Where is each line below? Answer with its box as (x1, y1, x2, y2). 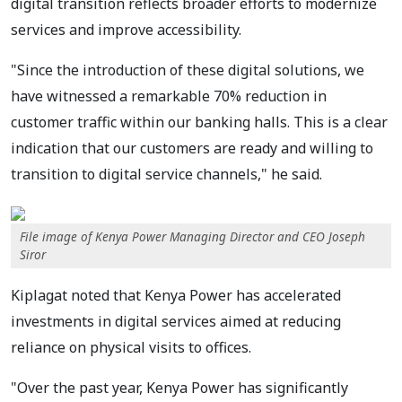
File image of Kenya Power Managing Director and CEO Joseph (20, 227, 365, 245)
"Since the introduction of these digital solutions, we (11, 59, 364, 80)
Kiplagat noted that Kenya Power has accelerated (11, 284, 341, 305)
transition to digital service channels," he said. (11, 163, 322, 184)
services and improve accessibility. (11, 19, 241, 39)
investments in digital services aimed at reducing (11, 310, 341, 331)
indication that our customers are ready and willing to (11, 137, 373, 158)
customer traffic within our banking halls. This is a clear (11, 111, 388, 132)
